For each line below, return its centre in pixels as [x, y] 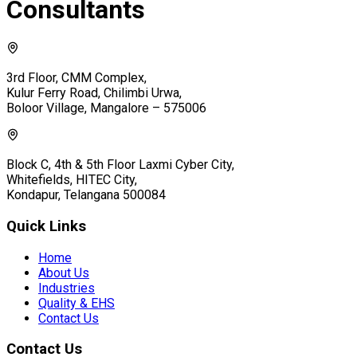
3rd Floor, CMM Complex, [76, 78]
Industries [67, 288]
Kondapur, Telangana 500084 [86, 195]
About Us [64, 273]
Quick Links [46, 226]
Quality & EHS [76, 303]
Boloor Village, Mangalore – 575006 [106, 108]
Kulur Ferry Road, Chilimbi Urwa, [94, 93]
